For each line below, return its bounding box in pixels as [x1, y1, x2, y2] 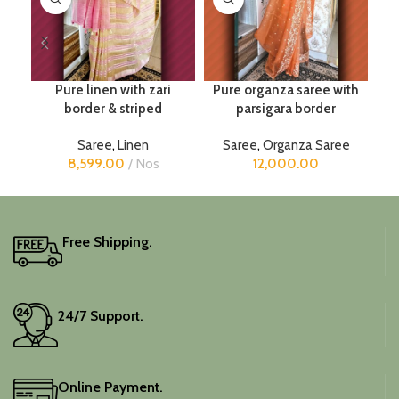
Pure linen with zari [55, 81, 171, 98]
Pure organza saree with [213, 81, 359, 98]
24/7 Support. [58, 306, 143, 324]
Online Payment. [58, 378, 163, 395]
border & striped [64, 100, 162, 117]
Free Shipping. [62, 233, 152, 251]
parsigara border [236, 100, 336, 117]
